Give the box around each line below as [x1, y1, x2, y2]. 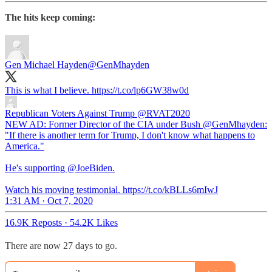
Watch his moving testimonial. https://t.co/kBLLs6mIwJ [5, 185, 218, 195]
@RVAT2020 [137, 108, 190, 118]
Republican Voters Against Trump [5, 108, 135, 118]
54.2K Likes [70, 217, 118, 228]
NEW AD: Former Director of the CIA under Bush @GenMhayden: [5, 119, 267, 129]
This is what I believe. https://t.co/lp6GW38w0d [5, 85, 189, 95]
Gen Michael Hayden [5, 59, 87, 70]
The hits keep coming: [5, 12, 95, 22]
